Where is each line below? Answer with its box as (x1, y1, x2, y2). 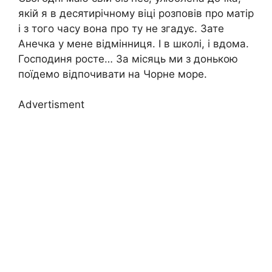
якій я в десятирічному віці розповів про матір (18, 7, 254, 19)
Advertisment (18, 98, 84, 110)
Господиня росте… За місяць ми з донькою (18, 52, 238, 65)
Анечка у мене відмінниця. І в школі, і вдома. (18, 37, 249, 50)
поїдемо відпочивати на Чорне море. (18, 67, 207, 80)
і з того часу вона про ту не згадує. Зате (18, 22, 224, 35)
